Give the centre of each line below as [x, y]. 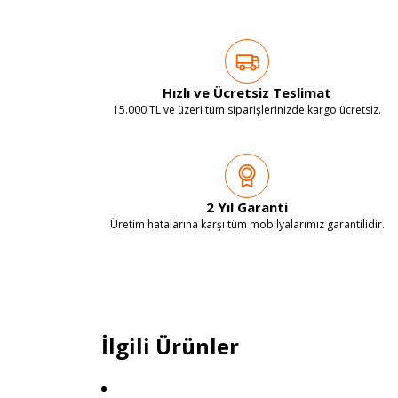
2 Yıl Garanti [247, 207]
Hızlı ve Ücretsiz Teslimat [247, 92]
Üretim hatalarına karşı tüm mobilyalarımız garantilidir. [247, 224]
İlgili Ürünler [170, 346]
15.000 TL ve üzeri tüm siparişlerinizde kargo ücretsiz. [247, 109]
